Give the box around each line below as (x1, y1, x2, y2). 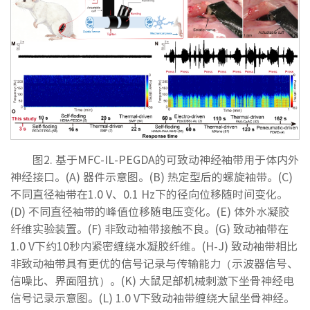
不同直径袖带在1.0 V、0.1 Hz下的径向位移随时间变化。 (10, 185, 288, 202)
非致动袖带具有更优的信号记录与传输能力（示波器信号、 (10, 254, 298, 271)
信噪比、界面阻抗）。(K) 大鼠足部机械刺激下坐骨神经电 (10, 271, 294, 289)
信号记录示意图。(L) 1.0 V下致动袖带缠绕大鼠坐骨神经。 (10, 289, 295, 306)
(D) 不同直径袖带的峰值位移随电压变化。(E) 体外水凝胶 (10, 202, 289, 219)
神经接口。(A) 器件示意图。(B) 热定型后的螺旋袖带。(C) (10, 167, 293, 185)
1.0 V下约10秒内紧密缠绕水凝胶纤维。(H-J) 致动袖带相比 (10, 237, 298, 254)
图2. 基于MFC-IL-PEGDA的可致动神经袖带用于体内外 (33, 150, 299, 167)
